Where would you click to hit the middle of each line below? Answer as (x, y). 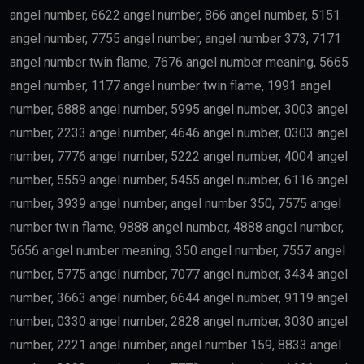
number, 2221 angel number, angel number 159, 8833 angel (175, 345)
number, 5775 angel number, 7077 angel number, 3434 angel (179, 275)
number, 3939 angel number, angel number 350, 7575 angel (175, 204)
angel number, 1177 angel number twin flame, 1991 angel (170, 86)
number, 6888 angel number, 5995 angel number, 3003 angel (179, 110)
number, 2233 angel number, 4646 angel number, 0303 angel (179, 133)
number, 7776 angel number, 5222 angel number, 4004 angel (179, 157)
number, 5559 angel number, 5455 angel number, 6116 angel (179, 180)
